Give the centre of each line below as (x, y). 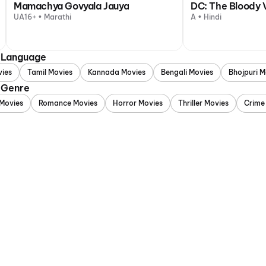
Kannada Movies (117, 72)
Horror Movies (138, 103)
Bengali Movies (187, 72)
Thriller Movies (203, 103)
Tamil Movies (50, 72)
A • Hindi (206, 17)
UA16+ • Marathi (42, 17)
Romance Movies (68, 103)
